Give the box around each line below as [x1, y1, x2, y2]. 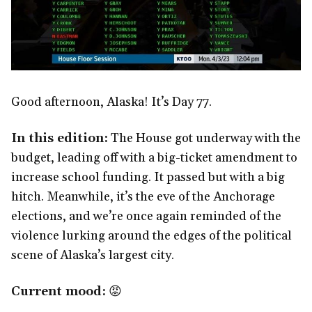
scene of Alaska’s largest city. [11, 247, 174, 264]
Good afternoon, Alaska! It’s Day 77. [11, 94, 212, 111]
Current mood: [11, 283, 106, 300]
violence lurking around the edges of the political [11, 228, 292, 244]
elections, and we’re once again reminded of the [11, 208, 281, 225]
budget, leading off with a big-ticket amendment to [11, 150, 297, 166]
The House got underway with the [108, 130, 301, 147]
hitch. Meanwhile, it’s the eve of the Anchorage [11, 189, 275, 205]
